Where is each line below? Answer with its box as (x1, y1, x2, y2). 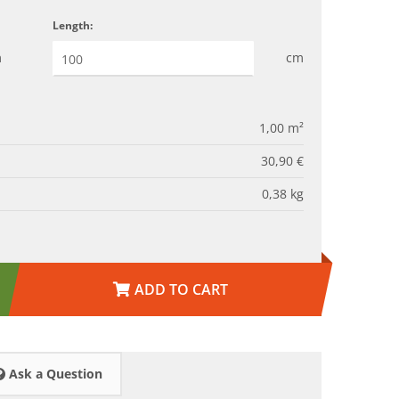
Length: (52, 18, 93, 34)
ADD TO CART (134, 280, 228, 300)
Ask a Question (5, 365, 102, 383)
